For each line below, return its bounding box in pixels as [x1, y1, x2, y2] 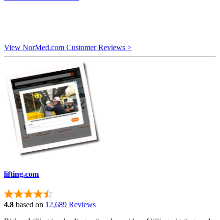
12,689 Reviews [45, 200, 96, 209]
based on [14, 200, 43, 209]
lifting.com [4, 170, 39, 179]
